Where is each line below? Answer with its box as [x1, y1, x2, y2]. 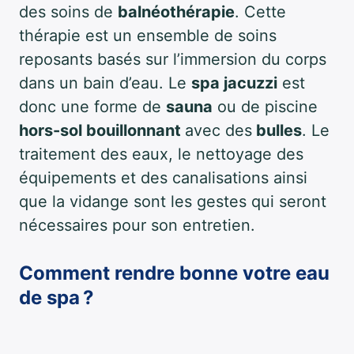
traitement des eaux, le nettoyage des [19, 145, 303, 164]
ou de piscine [213, 97, 318, 116]
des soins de [19, 2, 118, 21]
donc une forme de [19, 97, 166, 116]
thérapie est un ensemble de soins [19, 26, 277, 45]
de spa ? [19, 286, 94, 309]
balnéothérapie [118, 2, 235, 21]
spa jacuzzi [191, 73, 277, 92]
